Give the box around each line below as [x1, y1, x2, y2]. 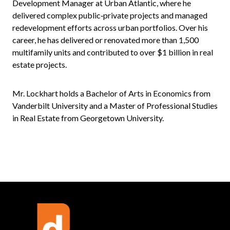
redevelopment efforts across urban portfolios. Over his [12, 23, 208, 32]
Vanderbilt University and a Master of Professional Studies [12, 101, 218, 110]
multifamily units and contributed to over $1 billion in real [12, 47, 213, 57]
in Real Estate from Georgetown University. [12, 113, 164, 123]
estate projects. [12, 60, 67, 69]
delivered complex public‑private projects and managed [12, 10, 207, 20]
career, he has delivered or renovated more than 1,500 [12, 35, 199, 45]
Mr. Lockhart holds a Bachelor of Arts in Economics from [12, 88, 210, 98]
